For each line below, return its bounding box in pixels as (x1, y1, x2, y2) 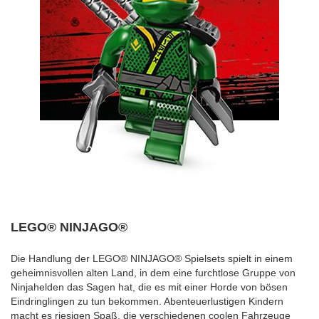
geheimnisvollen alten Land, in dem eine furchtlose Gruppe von (11, 267, 296, 278)
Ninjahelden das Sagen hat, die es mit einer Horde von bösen (11, 281, 288, 293)
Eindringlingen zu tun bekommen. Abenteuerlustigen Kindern (11, 296, 283, 307)
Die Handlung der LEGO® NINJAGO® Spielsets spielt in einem (11, 253, 293, 264)
